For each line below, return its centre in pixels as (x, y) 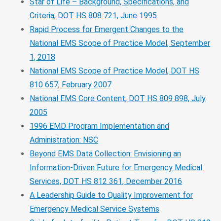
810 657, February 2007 (71, 84)
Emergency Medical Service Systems (94, 209)
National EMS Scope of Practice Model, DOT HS (114, 71)
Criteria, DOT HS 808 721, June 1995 (93, 15)
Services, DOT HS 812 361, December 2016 (106, 181)
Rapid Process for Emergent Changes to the (107, 29)
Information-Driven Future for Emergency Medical (116, 167)
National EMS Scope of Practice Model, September (120, 43)
